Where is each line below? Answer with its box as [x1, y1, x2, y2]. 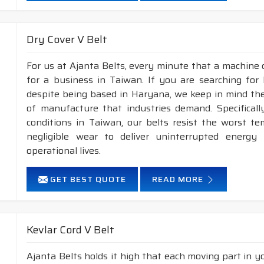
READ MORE [152, 173, 206, 186]
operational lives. [27, 143, 101, 158]
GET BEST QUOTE [48, 173, 127, 186]
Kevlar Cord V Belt [27, 222, 115, 238]
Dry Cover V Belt [27, 31, 108, 48]
